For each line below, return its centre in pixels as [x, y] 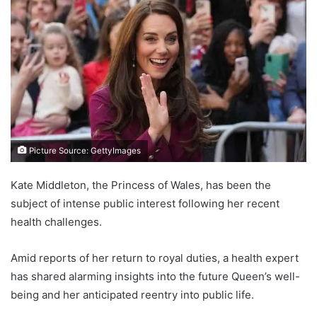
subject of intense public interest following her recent [145, 203]
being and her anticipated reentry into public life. [132, 294]
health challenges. [56, 221]
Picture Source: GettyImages [84, 150]
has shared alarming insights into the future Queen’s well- [155, 276]
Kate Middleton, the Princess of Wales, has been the [141, 185]
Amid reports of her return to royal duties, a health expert [155, 258]
